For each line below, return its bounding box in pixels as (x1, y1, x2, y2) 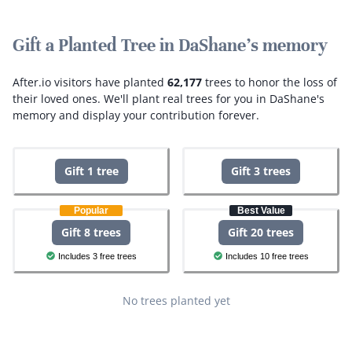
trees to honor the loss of (202, 74, 337, 90)
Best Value (236, 204, 285, 216)
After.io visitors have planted (13, 74, 167, 90)
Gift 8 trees (61, 224, 121, 240)
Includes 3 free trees (57, 251, 137, 261)
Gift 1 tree (64, 163, 119, 178)
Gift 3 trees (231, 163, 291, 178)
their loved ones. (13, 90, 101, 106)
